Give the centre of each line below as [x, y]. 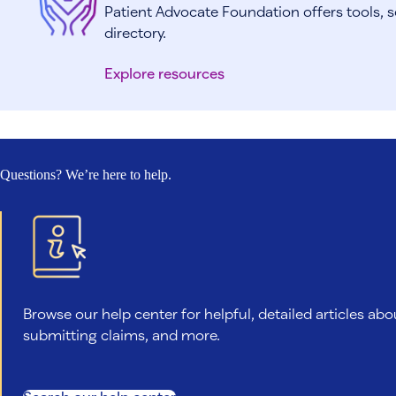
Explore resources [165, 72]
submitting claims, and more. [122, 334]
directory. [136, 32]
